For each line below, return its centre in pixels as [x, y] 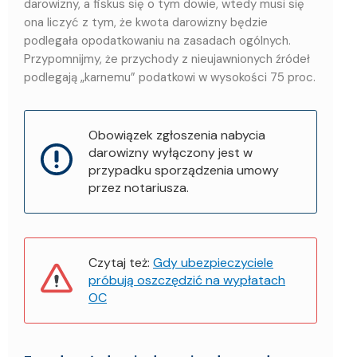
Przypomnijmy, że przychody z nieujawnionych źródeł [167, 59]
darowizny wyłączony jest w [171, 152]
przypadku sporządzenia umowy [184, 170]
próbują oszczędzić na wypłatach [187, 280]
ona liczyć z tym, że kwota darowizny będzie [146, 23]
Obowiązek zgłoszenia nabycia [177, 135]
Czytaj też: [121, 262]
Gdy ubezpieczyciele [213, 262]
